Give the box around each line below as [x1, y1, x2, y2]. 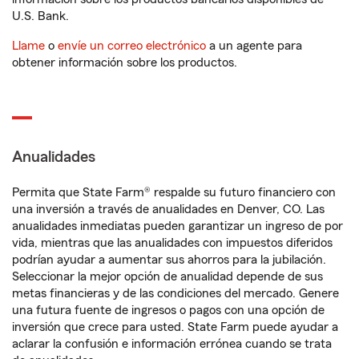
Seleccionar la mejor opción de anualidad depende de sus [12, 270, 323, 283]
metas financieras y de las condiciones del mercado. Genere [12, 287, 339, 300]
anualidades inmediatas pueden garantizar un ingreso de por [12, 220, 343, 232]
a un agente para [206, 39, 302, 52]
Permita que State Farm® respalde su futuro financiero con [12, 186, 336, 199]
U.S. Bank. [12, 10, 69, 22]
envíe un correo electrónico [58, 39, 206, 52]
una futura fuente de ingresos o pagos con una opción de [12, 304, 325, 317]
